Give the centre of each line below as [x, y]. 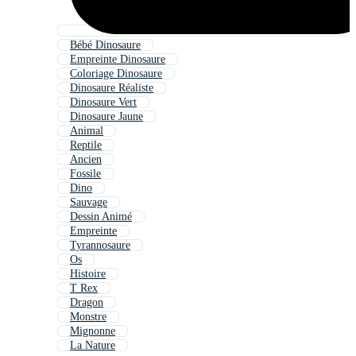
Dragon [87, 303]
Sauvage [89, 203]
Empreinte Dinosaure [118, 60]
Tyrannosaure [100, 246]
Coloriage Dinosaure [116, 74]
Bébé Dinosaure [105, 45]
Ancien [86, 160]
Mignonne [93, 331]
